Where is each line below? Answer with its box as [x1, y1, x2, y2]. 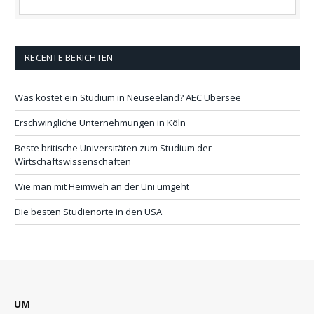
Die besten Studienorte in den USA [15, 205, 162, 218]
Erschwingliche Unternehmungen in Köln [15, 116, 186, 129]
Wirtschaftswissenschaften [15, 154, 131, 168]
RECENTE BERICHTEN [25, 50, 114, 64]
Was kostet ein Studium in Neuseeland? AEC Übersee [15, 90, 241, 104]
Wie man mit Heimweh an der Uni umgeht [15, 179, 189, 193]
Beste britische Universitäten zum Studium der [15, 141, 212, 154]
